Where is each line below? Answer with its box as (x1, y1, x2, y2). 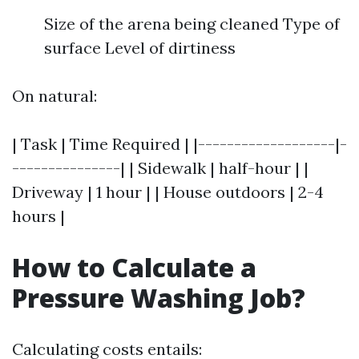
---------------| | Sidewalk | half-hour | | (12, 158, 309, 178)
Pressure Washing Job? (12, 280, 305, 315)
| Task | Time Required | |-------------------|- (12, 134, 347, 154)
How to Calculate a (12, 250, 256, 284)
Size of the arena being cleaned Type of (44, 14, 340, 34)
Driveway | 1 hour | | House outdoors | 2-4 (12, 182, 324, 202)
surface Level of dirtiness (44, 38, 236, 58)
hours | (12, 206, 65, 226)
